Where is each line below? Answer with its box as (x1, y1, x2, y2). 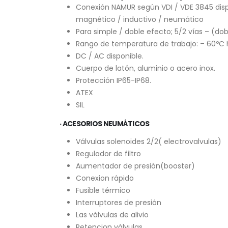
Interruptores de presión (76, 197, 161, 208)
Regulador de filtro (76, 149, 141, 159)
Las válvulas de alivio (76, 210, 149, 220)
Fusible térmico (76, 185, 130, 195)
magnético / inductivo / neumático (76, 14, 204, 24)
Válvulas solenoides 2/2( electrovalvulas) (76, 136, 221, 147)
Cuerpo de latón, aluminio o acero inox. (76, 63, 215, 73)
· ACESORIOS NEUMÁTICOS (60, 119, 150, 129)
